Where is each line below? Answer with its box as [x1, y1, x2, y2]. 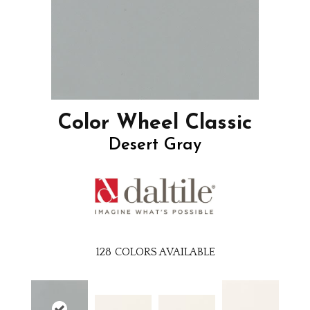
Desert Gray [109, 137, 201, 154]
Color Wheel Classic [58, 113, 252, 135]
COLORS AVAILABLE [114, 246, 215, 259]
